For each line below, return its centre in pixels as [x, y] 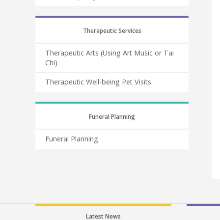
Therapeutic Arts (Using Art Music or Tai [110, 53]
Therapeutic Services [112, 31]
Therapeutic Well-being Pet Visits [98, 82]
